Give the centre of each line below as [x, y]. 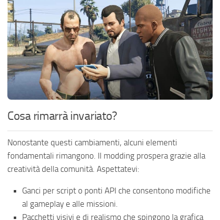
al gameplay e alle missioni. [70, 204]
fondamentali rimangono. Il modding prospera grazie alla [106, 156]
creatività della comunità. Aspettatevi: [73, 169]
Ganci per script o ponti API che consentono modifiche [116, 191]
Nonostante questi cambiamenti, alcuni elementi [92, 143]
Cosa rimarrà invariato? [63, 116]
